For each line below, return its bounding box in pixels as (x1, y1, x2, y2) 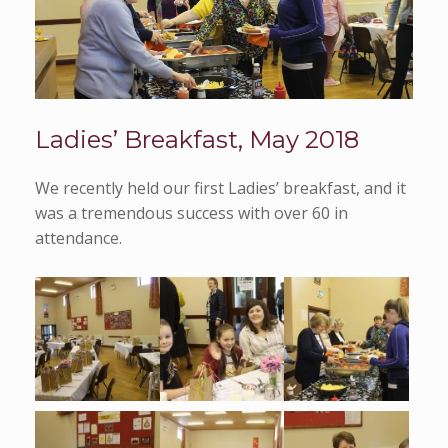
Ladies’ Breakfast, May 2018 (35, 124, 359, 154)
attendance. (35, 226, 122, 249)
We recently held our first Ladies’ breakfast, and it (35, 176, 406, 199)
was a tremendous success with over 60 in (35, 201, 348, 224)
